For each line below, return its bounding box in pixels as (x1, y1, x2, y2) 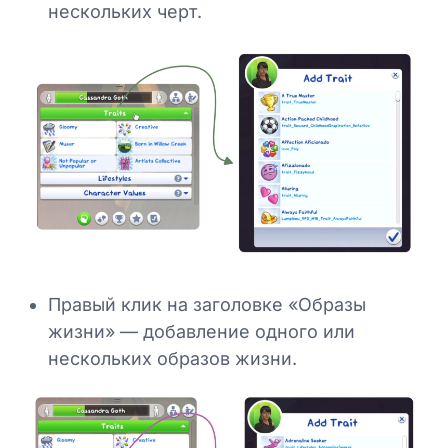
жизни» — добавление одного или (48, 321, 355, 343)
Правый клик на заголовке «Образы (48, 294, 366, 316)
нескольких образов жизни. (48, 348, 297, 370)
